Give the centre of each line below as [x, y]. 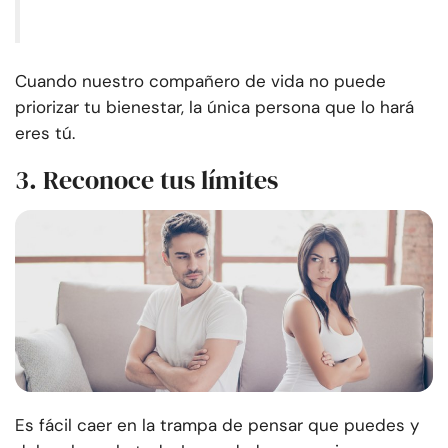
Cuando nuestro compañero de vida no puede [200, 81]
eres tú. [45, 133]
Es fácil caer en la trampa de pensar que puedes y [217, 425]
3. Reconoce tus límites [146, 180]
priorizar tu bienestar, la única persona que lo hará [214, 107]
